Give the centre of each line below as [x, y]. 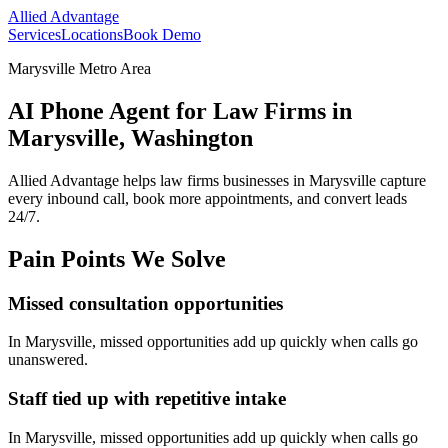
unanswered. [48, 360]
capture [401, 180]
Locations [92, 34]
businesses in [264, 180]
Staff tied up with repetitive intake [147, 399]
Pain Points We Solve [117, 258]
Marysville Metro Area [79, 68]
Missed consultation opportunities [145, 303]
